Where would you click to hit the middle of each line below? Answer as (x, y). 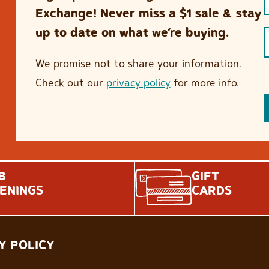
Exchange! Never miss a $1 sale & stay (148, 13)
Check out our (71, 82)
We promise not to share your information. (138, 63)
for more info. (204, 82)
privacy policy (138, 82)
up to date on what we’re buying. (132, 32)
